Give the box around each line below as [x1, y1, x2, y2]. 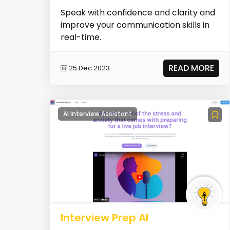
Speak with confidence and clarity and [60, 6, 215, 18]
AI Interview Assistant [63, 109, 132, 118]
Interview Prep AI [60, 210, 148, 225]
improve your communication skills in [60, 18, 209, 31]
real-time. [60, 31, 101, 43]
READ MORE [168, 62, 215, 74]
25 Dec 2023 [68, 63, 110, 73]
